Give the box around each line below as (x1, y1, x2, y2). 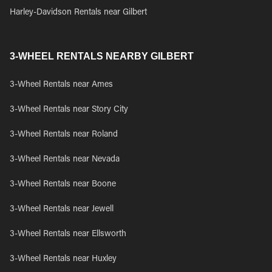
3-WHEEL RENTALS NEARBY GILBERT (10, 51, 194, 61)
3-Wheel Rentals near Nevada (10, 155, 120, 164)
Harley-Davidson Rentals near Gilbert (10, 8, 147, 17)
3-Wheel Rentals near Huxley (10, 255, 117, 263)
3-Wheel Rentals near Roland (10, 131, 118, 139)
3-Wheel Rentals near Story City (10, 106, 128, 114)
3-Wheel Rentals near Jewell (10, 205, 114, 214)
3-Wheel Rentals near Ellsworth (10, 230, 126, 239)
